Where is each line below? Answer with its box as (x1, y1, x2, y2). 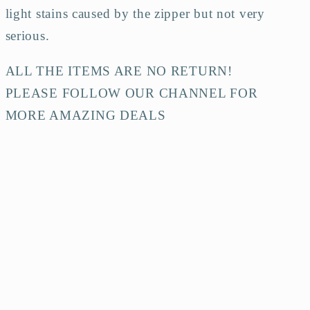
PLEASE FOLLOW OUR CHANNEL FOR (5, 85, 258, 100)
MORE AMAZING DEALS (5, 107, 166, 122)
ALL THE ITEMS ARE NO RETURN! (5, 63, 232, 78)
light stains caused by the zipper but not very (5, 6, 265, 21)
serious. (5, 28, 54, 43)
